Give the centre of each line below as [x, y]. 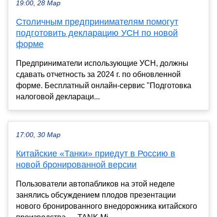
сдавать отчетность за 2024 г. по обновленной [98, 74]
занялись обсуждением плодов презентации [96, 195]
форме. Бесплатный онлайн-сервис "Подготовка [104, 85]
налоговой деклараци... [58, 96]
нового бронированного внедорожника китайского [107, 206]
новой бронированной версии [76, 164]
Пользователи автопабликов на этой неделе [95, 184]
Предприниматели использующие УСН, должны [102, 63]
